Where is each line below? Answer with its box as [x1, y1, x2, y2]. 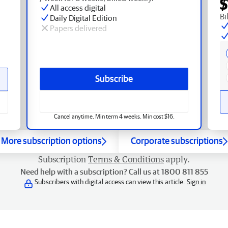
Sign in [187, 177, 206, 186]
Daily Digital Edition [50, 13, 117, 22]
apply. [166, 154, 190, 164]
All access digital [50, 3, 106, 12]
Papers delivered [50, 23, 107, 33]
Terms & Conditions [88, 154, 164, 164]
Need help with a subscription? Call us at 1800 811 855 [20, 166, 208, 176]
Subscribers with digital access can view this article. [35, 177, 187, 186]
